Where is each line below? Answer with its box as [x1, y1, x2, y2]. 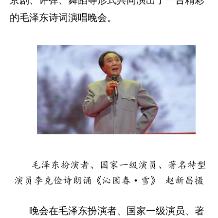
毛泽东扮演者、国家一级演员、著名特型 [31, 160, 206, 170]
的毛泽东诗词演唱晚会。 [10, 12, 117, 23]
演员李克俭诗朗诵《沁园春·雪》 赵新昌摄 [14, 176, 204, 186]
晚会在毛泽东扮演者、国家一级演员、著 [29, 205, 204, 217]
